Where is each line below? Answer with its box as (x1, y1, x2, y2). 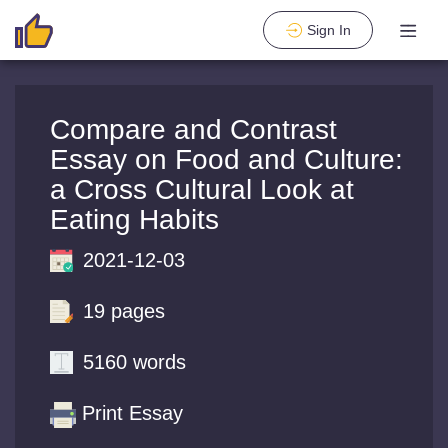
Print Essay (82, 402, 183, 424)
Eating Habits (50, 204, 219, 235)
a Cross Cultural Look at (50, 174, 354, 205)
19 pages (83, 300, 165, 322)
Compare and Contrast (50, 114, 337, 145)
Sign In (306, 22, 351, 38)
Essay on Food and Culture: (50, 144, 403, 175)
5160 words (83, 351, 186, 373)
